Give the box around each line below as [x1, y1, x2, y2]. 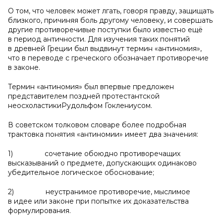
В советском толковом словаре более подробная [8, 120, 186, 129]
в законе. [8, 63, 40, 72]
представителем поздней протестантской [8, 92, 160, 101]
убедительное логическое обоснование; [8, 168, 154, 177]
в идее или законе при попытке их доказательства [8, 197, 189, 206]
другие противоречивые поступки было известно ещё [8, 25, 203, 34]
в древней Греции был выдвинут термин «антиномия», [8, 44, 202, 53]
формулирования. [8, 206, 71, 215]
